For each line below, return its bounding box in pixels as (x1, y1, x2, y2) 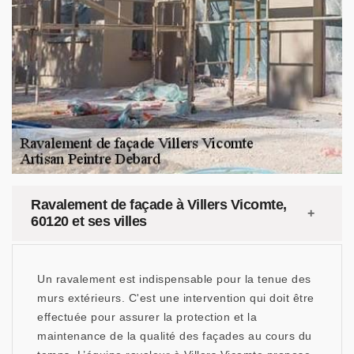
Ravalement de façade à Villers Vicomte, (31, 197, 287, 213)
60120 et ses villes (31, 213, 147, 229)
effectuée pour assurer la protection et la (37, 311, 257, 323)
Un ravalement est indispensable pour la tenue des (37, 273, 311, 285)
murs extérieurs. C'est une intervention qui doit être (37, 292, 314, 304)
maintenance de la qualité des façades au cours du (37, 330, 312, 342)
